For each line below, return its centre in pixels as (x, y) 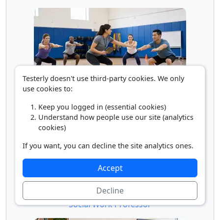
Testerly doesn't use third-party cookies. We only (103, 78)
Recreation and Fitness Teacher (110, 99)
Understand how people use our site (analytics (116, 117)
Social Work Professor (110, 204)
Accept (110, 168)
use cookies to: (48, 89)
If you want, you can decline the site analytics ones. (108, 146)
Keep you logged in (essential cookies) (102, 107)
